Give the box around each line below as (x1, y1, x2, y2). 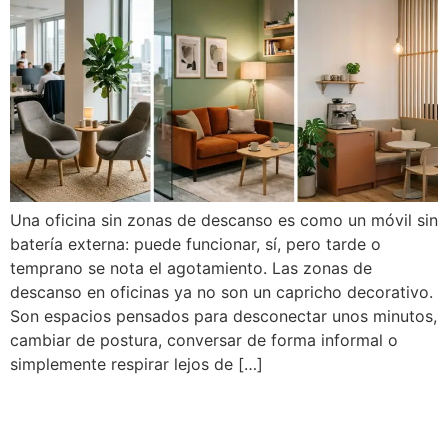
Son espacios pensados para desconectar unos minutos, (10, 305, 437, 326)
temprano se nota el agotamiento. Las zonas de (10, 257, 372, 278)
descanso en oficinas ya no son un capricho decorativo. (10, 281, 433, 302)
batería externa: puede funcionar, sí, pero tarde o (10, 233, 381, 254)
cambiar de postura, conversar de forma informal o (10, 329, 398, 350)
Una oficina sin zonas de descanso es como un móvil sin (10, 209, 438, 230)
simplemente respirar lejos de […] (10, 353, 263, 374)
